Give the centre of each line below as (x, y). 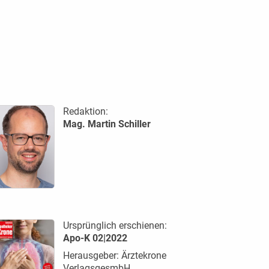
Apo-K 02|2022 (95, 238)
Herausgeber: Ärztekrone (114, 255)
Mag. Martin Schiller (107, 124)
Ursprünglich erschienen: (115, 225)
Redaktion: (85, 111)
